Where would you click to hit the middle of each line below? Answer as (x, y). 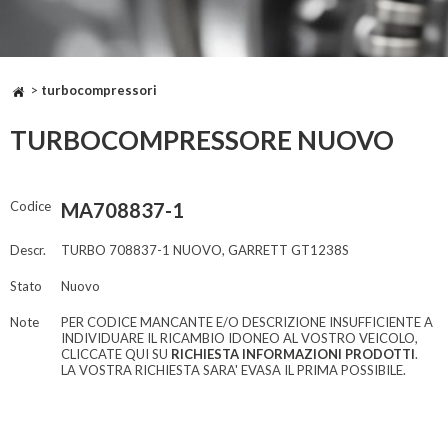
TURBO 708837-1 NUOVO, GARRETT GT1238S (205, 250)
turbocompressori (99, 90)
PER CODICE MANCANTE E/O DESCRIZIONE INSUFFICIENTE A (247, 322)
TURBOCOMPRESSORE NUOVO (202, 140)
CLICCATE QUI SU (116, 354)
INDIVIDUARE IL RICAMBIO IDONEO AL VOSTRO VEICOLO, (239, 338)
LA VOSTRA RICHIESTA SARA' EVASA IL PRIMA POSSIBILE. (233, 370)
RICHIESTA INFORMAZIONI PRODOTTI (293, 354)
